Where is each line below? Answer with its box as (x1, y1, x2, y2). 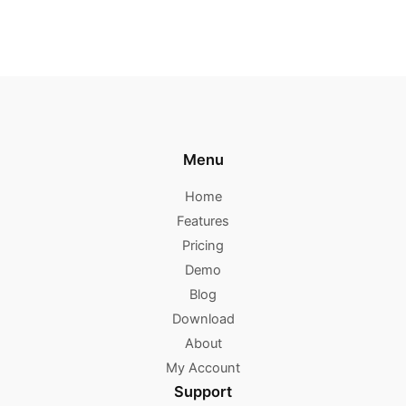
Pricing (182, 237, 224, 255)
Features (177, 213, 229, 230)
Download (171, 311, 235, 328)
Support (174, 382, 232, 401)
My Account (166, 360, 240, 377)
